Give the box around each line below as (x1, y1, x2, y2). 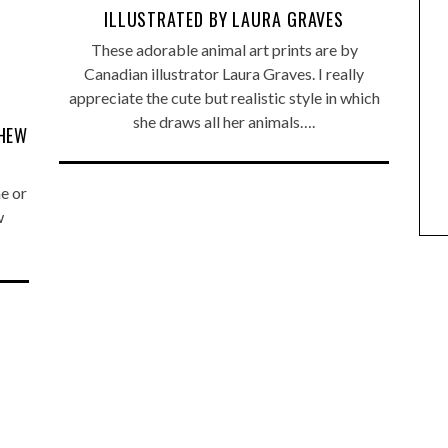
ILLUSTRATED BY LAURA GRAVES (103, 6, 345, 33)
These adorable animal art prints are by (90, 40, 358, 60)
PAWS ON (265, 122, 353, 149)
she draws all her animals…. (133, 112, 315, 132)
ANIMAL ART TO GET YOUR (181, 100, 437, 127)
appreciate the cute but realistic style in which (68, 88, 380, 108)
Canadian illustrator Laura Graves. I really (84, 64, 364, 84)
